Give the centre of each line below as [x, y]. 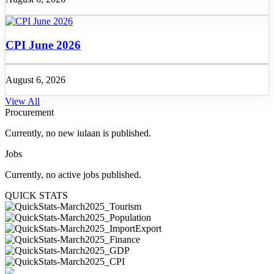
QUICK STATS [36, 195]
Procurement [29, 112]
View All [22, 101]
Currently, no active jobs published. [73, 174]
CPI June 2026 [43, 45]
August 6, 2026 [35, 80]
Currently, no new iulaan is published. [78, 133]
